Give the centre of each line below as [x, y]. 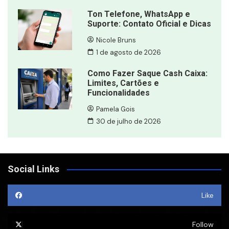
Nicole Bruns [116, 40]
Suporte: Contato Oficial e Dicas [149, 24]
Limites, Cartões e [123, 83]
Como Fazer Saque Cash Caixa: [147, 74]
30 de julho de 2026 [129, 121]
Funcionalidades [118, 93]
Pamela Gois [116, 109]
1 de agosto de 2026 [129, 52]
